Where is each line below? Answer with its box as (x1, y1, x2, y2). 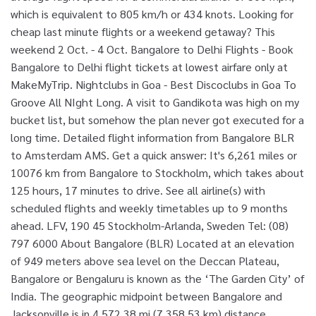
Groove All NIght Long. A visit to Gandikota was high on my (11, 94, 299, 109)
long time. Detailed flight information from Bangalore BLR (11, 129, 294, 145)
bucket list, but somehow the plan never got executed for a (11, 111, 304, 127)
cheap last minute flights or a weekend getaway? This (11, 23, 275, 39)
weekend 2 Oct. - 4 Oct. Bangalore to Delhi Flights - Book (11, 41, 293, 56)
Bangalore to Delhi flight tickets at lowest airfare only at (11, 59, 288, 74)
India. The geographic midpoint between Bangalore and (11, 288, 282, 303)
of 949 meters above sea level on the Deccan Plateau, (11, 253, 279, 268)
